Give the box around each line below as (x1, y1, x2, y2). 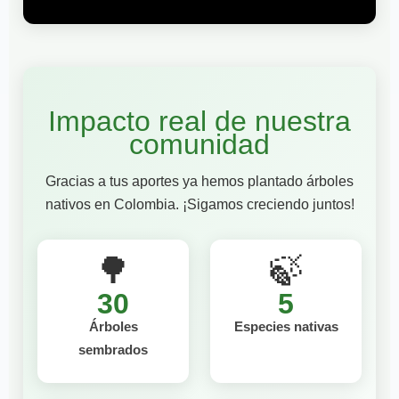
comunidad (129, 128, 270, 160)
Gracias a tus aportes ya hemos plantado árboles (45, 174, 354, 189)
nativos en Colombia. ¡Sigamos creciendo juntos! (45, 197, 354, 212)
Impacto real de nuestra (48, 105, 351, 137)
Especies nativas (233, 318, 338, 334)
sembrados (78, 341, 148, 357)
